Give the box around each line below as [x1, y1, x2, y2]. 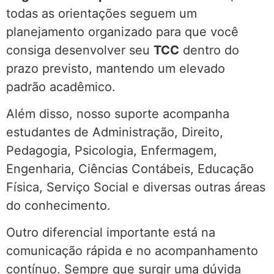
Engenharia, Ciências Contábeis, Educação [6, 161, 254, 176]
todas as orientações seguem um [6, 6, 197, 21]
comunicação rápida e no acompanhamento [6, 243, 258, 259]
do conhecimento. [6, 198, 111, 213]
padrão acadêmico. [6, 79, 116, 94]
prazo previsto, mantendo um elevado [6, 61, 225, 76]
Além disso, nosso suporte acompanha [6, 106, 229, 121]
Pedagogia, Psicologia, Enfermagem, [6, 143, 217, 158]
